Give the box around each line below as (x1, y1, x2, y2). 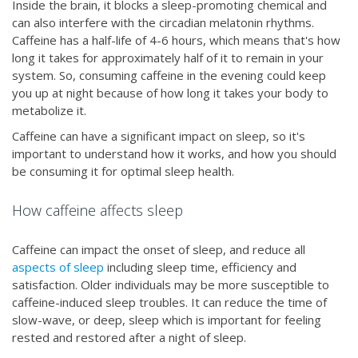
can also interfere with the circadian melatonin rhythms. (12, 14, 314, 31)
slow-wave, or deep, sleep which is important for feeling (12, 312, 321, 328)
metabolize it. (12, 102, 86, 119)
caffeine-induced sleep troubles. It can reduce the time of (12, 294, 327, 311)
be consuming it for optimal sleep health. (12, 163, 237, 180)
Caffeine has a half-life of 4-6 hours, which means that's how (12, 32, 340, 49)
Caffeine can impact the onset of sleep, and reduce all (12, 241, 305, 258)
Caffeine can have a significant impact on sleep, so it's (12, 128, 305, 145)
